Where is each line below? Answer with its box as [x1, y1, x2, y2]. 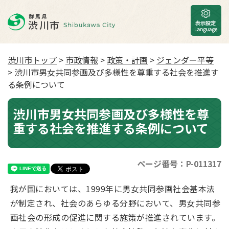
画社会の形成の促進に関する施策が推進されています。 [10, 211, 220, 223]
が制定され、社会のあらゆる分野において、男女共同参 [10, 197, 221, 209]
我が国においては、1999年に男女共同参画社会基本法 [10, 182, 215, 195]
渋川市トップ [8, 54, 57, 66]
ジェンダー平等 [156, 54, 214, 66]
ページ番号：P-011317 [137, 157, 221, 170]
